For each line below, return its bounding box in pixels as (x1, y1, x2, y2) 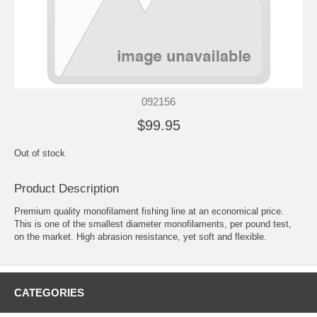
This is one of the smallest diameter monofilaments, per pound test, (14, 218, 292, 229)
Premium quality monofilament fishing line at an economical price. (14, 205, 284, 217)
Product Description (14, 181, 119, 195)
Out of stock (14, 147, 65, 158)
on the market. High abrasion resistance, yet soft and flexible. (14, 231, 267, 242)
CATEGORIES (14, 286, 84, 299)
